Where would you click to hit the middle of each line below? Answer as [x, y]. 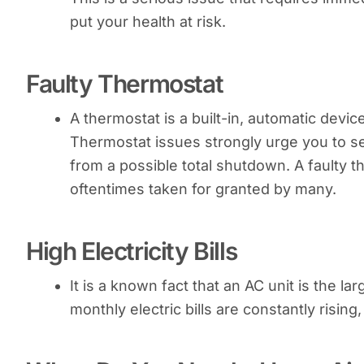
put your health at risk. [148, 21]
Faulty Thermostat [125, 83]
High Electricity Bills [132, 251]
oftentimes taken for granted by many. [203, 188]
